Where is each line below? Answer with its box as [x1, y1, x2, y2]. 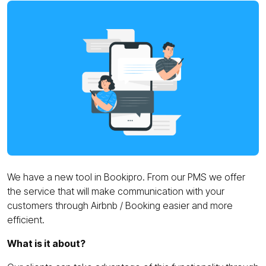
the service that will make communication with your [7, 185, 224, 197]
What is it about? [7, 237, 85, 249]
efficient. [7, 213, 45, 226]
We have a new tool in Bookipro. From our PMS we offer [7, 170, 245, 183]
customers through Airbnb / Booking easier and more [7, 199, 233, 211]
